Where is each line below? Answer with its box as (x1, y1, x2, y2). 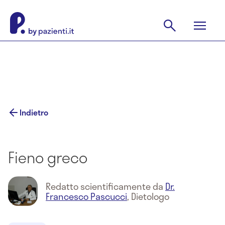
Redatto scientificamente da (46, 179, 165, 193)
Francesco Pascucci (46, 189, 127, 203)
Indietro (20, 106, 48, 119)
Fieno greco (8, 146, 87, 169)
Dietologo (131, 189, 169, 203)
